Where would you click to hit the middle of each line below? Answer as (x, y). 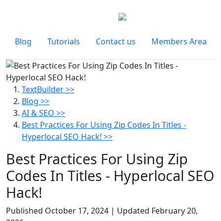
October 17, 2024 (77, 211)
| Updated (131, 211)
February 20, (175, 211)
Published (25, 211)
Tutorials (63, 41)
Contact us (115, 41)
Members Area (179, 41)
